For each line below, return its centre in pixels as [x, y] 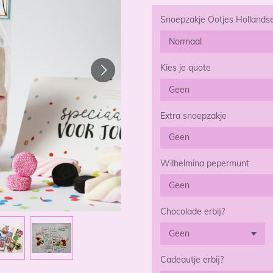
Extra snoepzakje [193, 115]
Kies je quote [186, 67]
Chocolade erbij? [193, 211]
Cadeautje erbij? [192, 259]
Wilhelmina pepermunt [205, 164]
